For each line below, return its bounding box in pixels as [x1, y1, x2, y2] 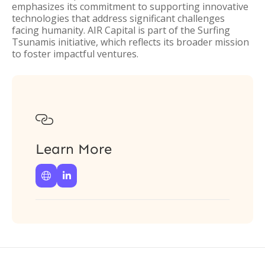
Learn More [35, 140, 112, 157]
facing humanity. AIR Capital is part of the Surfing [12, 24, 230, 37]
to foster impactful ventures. [12, 47, 138, 60]
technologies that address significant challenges [12, 12, 225, 25]
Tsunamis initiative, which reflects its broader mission [12, 35, 249, 49]
